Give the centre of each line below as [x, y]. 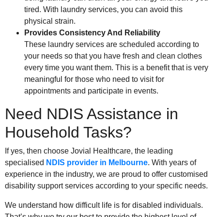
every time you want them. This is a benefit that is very [116, 68]
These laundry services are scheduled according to [112, 45]
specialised [25, 163]
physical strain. [50, 21]
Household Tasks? [68, 132]
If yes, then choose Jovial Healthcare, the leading [89, 151]
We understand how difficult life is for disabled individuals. [104, 205]
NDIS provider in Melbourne [97, 163]
